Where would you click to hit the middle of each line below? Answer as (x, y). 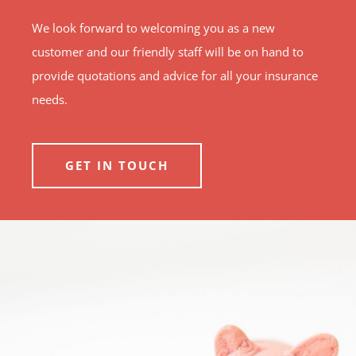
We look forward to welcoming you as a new (153, 27)
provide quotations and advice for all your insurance (175, 75)
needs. (50, 99)
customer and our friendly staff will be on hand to (168, 51)
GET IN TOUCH (117, 165)
